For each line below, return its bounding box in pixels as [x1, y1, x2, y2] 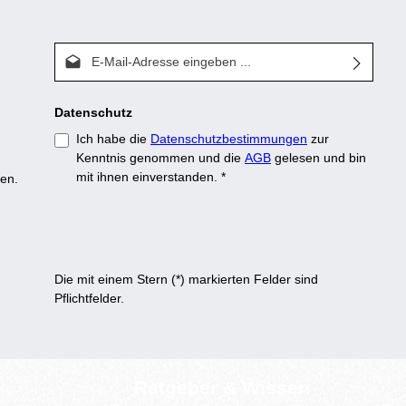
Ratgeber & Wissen [134, 377, 310, 399]
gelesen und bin [271, 150, 366, 166]
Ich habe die [76, 131, 150, 147]
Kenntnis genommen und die [76, 150, 245, 166]
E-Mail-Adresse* [53, 43, 146, 59]
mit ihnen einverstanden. [76, 169, 221, 185]
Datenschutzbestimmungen [150, 131, 307, 147]
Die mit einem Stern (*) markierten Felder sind [54, 272, 318, 287]
